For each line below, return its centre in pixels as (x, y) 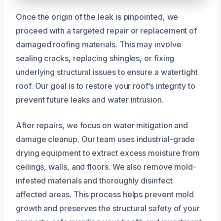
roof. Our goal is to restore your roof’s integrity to (106, 86)
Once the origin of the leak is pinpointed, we (97, 17)
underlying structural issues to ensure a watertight (107, 72)
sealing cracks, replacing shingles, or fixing (95, 58)
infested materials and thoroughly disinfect (94, 180)
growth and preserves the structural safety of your (108, 208)
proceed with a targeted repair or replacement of (107, 30)
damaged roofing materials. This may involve (99, 44)
